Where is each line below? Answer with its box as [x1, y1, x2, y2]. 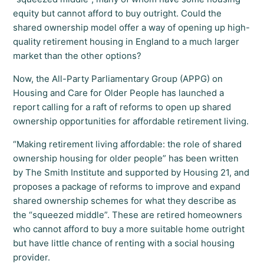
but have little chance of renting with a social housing [13, 237, 235, 249]
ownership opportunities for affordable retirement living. [13, 115, 249, 127]
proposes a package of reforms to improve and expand [13, 181, 241, 193]
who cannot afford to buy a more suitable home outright [13, 223, 245, 235]
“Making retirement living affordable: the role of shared [13, 138, 242, 150]
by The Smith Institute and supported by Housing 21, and [13, 167, 250, 179]
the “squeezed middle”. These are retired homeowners [13, 209, 243, 221]
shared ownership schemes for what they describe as [13, 195, 237, 207]
